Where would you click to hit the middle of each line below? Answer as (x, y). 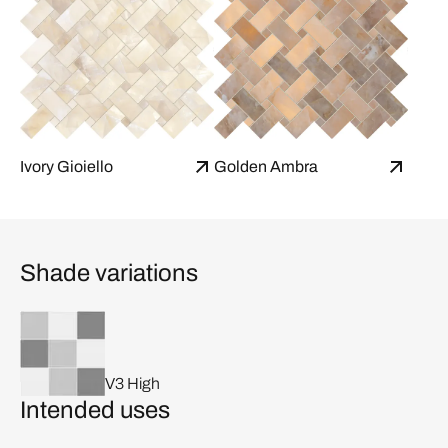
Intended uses (95, 410)
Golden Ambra (266, 167)
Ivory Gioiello (66, 167)
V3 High (132, 384)
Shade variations (109, 273)
